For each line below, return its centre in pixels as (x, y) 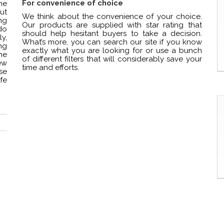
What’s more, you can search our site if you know (112, 42)
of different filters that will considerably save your (112, 59)
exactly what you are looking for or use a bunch (112, 51)
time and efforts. (50, 68)
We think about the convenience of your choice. (112, 17)
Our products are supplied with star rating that (112, 25)
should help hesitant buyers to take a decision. (112, 34)
